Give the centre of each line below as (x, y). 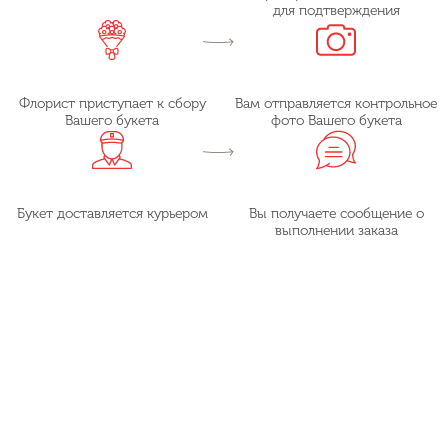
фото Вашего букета (336, 120)
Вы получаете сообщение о (336, 213)
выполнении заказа (336, 230)
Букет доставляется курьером (112, 213)
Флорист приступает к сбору (112, 103)
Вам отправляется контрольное (336, 103)
